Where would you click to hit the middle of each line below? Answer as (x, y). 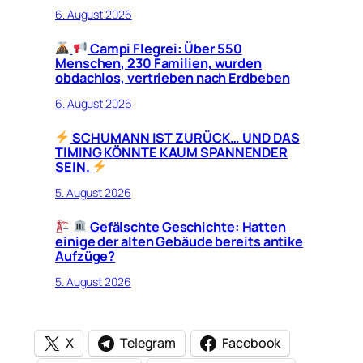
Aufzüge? (85, 256)
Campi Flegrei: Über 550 (164, 48)
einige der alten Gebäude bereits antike (179, 241)
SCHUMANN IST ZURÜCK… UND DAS (185, 137)
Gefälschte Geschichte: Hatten (186, 226)
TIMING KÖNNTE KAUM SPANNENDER (172, 152)
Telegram (148, 343)
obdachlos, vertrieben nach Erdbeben (173, 77)
